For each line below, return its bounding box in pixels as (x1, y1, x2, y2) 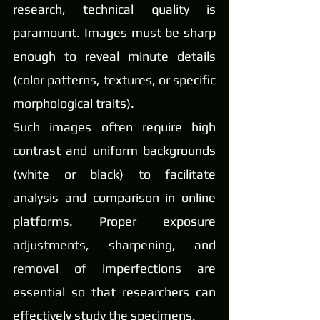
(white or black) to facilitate (13, 166, 216, 182)
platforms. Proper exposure (13, 214, 216, 229)
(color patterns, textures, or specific (13, 72, 216, 88)
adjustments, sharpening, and (13, 237, 216, 253)
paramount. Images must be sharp (13, 25, 216, 41)
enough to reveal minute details (13, 49, 216, 64)
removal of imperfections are (13, 261, 216, 276)
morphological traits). (13, 96, 134, 111)
